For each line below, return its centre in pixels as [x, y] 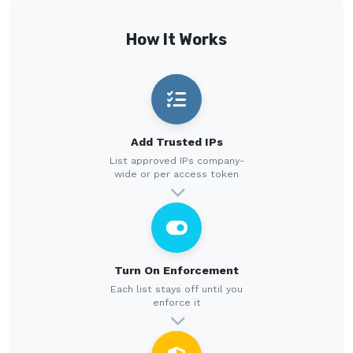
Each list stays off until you [176, 288]
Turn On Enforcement [176, 270]
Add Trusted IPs [176, 141]
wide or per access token [176, 173]
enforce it [176, 302]
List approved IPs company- [176, 160]
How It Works [176, 39]
